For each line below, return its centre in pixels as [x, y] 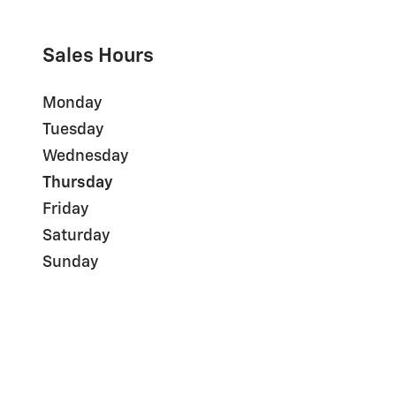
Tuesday [73, 130]
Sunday [70, 263]
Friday [65, 210]
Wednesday [85, 157]
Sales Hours [98, 57]
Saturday [76, 236]
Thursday [78, 183]
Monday [72, 104]
